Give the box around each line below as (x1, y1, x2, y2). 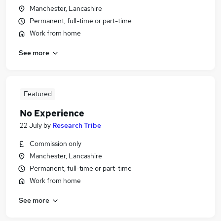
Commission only (30, 139, 81, 148)
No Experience (20, 108, 84, 119)
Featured (23, 89, 52, 98)
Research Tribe (52, 121, 101, 130)
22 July (20, 121, 42, 130)
